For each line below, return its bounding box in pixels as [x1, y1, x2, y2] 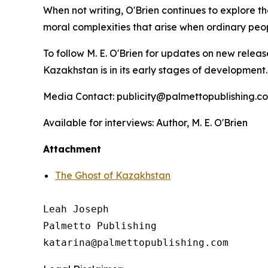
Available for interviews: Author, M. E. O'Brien [43, 117, 250, 129]
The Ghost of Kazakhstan [55, 169, 170, 182]
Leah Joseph [43, 203, 109, 215]
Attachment [43, 143, 101, 156]
